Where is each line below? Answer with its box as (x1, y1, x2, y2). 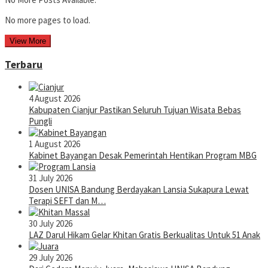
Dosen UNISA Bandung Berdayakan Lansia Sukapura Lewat (29, 184, 249, 196)
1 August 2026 (29, 138, 80, 150)
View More (10, 36, 46, 46)
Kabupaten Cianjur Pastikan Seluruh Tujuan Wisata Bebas (29, 104, 241, 116)
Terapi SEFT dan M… (29, 195, 106, 207)
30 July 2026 (29, 218, 72, 230)
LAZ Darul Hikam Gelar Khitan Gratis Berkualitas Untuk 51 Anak (29, 229, 260, 241)
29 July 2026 (29, 252, 72, 264)
